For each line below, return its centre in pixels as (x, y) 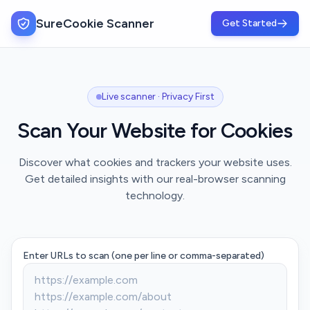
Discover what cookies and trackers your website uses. (155, 162)
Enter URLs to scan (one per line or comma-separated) (144, 256)
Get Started (249, 23)
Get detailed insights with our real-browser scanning (155, 179)
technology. (155, 195)
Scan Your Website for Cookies (155, 130)
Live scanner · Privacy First (158, 97)
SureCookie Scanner (95, 24)
